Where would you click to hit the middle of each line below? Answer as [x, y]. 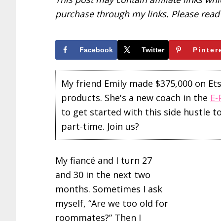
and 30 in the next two [103, 175]
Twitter [153, 50]
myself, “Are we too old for [112, 203]
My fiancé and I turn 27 [104, 161]
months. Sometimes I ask [109, 189]
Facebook [96, 50]
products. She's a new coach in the [136, 97]
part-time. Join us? [100, 126]
